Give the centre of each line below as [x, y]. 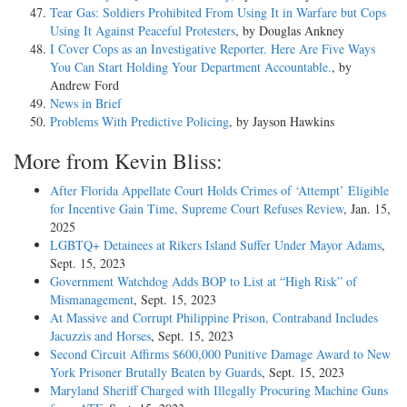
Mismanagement [92, 299]
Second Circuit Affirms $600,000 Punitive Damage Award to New [220, 353]
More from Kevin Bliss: [118, 160]
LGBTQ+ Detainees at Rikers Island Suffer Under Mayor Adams [216, 244]
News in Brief [86, 103]
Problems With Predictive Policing [139, 121]
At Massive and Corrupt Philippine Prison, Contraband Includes [214, 317]
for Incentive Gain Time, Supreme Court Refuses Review [197, 208]
